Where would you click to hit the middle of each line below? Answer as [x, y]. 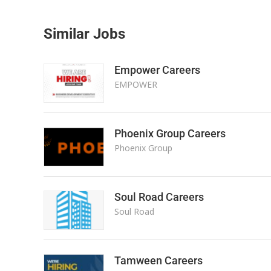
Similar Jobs [84, 34]
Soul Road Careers [159, 197]
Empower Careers [157, 70]
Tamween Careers [158, 260]
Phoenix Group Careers [170, 133]
